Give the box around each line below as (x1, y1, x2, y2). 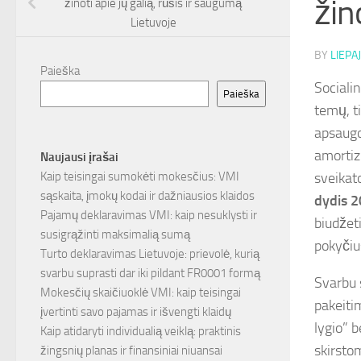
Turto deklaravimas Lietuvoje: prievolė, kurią (40, 247, 259, 262)
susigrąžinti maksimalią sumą (40, 227, 190, 243)
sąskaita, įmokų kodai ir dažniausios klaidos (40, 189, 255, 204)
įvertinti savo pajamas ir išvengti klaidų (40, 305, 231, 320)
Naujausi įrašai (40, 150, 118, 165)
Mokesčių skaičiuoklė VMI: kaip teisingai (40, 285, 241, 301)
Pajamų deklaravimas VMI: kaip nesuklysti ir (40, 208, 257, 223)
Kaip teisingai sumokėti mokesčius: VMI (40, 169, 239, 185)
